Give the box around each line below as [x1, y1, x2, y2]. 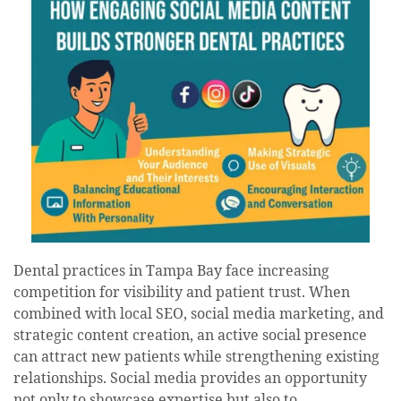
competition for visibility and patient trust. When [13, 283, 350, 302]
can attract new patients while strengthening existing [13, 347, 380, 366]
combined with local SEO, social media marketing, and [13, 304, 384, 323]
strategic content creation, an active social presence [13, 326, 367, 345]
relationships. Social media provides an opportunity [13, 369, 367, 388]
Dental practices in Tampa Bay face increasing [13, 261, 329, 280]
